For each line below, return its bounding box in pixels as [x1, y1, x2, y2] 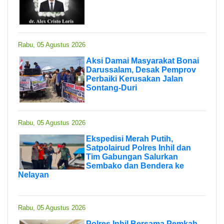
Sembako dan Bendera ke [86, 161, 184, 170]
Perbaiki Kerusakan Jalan [86, 74, 183, 83]
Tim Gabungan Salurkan [86, 152, 178, 161]
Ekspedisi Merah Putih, [86, 134, 173, 143]
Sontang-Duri [86, 83, 137, 92]
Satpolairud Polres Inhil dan [86, 143, 191, 152]
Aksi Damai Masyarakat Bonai [86, 56, 199, 65]
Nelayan [18, 170, 49, 179]
